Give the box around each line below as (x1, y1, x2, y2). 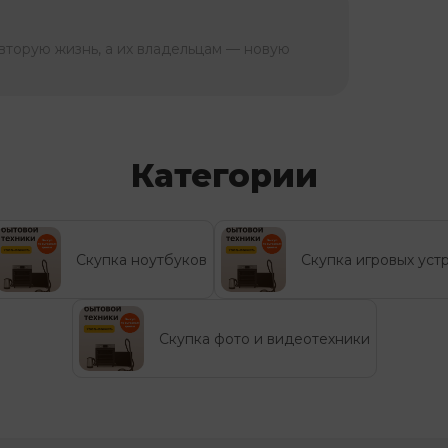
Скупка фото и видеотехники (158, 329, 370, 348)
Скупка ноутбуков (75, 250, 207, 269)
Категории (130, 156, 318, 196)
